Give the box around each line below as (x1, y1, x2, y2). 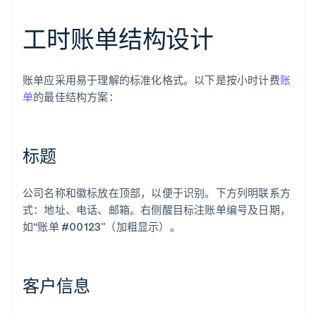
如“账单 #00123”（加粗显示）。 (23, 219, 181, 234)
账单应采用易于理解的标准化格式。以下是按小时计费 (23, 73, 280, 87)
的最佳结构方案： (33, 90, 119, 104)
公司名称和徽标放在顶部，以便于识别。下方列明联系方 (23, 186, 291, 200)
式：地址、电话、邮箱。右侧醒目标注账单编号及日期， (23, 202, 291, 217)
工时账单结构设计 (23, 23, 214, 54)
